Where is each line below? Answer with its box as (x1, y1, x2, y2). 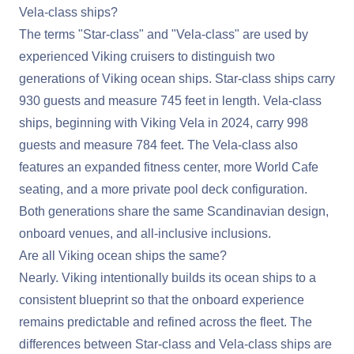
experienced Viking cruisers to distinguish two (19, 49, 275, 63)
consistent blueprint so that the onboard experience (19, 292, 304, 307)
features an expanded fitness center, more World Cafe (19, 160, 318, 174)
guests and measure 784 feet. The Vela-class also (19, 137, 298, 152)
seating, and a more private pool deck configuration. (19, 182, 307, 196)
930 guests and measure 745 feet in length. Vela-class (19, 93, 322, 107)
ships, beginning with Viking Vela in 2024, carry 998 (19, 115, 308, 130)
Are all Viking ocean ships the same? (19, 248, 227, 262)
